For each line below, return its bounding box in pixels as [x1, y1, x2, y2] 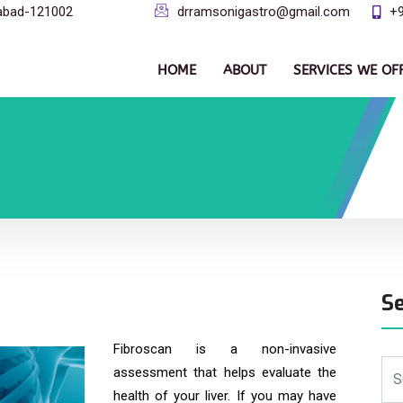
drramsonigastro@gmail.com [177, 4, 351, 20]
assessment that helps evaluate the [113, 364, 336, 381]
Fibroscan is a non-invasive [113, 341, 336, 357]
